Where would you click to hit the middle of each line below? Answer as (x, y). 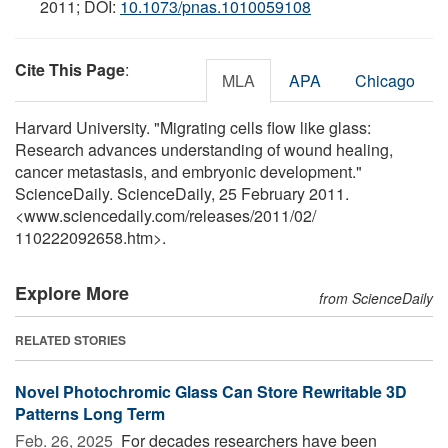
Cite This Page (70, 69)
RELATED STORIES (70, 339)
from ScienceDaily (376, 297)
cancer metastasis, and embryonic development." (188, 171)
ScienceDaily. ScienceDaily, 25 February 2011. (182, 193)
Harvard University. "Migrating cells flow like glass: (193, 127)
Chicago (385, 80)
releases (219, 215)
